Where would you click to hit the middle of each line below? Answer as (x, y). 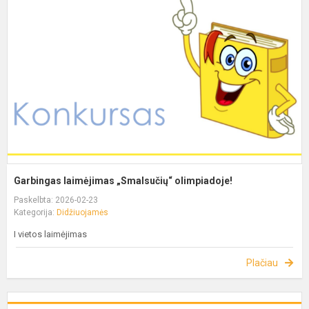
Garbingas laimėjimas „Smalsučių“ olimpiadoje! (123, 180)
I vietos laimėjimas (50, 234)
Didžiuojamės (82, 212)
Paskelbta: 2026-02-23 (56, 200)
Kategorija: (35, 212)
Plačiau (262, 262)
